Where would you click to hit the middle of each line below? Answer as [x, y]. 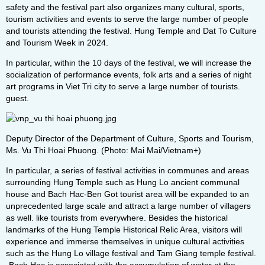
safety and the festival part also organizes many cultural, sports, [125, 7]
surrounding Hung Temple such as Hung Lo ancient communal [123, 182]
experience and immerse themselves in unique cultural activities [125, 241]
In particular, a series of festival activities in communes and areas [127, 170]
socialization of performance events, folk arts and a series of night [129, 75]
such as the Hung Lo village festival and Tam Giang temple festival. [131, 253]
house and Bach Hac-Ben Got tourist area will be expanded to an [127, 194]
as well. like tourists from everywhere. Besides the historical [117, 218]
